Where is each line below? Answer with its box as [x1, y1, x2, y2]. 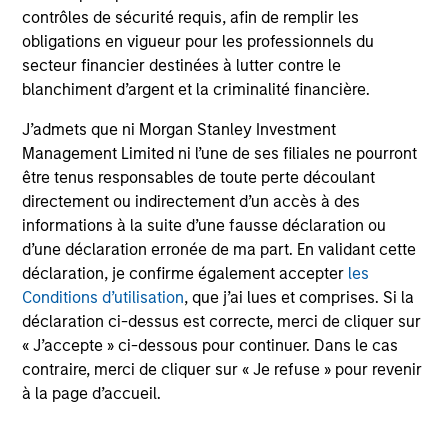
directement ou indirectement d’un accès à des [22, 192, 361, 212]
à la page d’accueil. [22, 384, 162, 404]
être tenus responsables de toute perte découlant [22, 168, 376, 188]
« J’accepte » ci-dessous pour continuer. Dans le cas [22, 336, 399, 356]
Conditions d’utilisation [22, 288, 185, 308]
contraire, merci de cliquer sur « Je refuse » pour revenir [22, 360, 423, 380]
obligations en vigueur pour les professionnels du [22, 32, 375, 52]
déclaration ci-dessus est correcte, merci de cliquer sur [22, 312, 422, 332]
